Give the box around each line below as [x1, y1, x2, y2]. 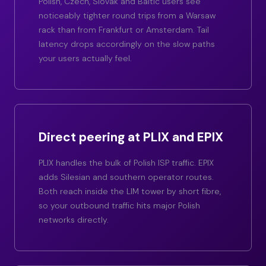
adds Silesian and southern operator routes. [39, 172, 214, 183]
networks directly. [39, 214, 109, 226]
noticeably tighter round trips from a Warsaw [39, 10, 216, 21]
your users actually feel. [39, 53, 132, 64]
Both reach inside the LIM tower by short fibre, [39, 186, 221, 197]
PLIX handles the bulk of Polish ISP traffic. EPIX [39, 157, 214, 169]
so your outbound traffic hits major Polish [39, 200, 200, 211]
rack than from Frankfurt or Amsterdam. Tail [39, 24, 209, 36]
